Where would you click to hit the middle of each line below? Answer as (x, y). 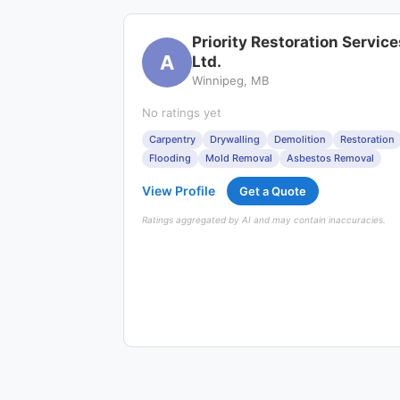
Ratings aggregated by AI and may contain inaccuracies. (264, 220)
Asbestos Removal (330, 158)
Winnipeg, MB (230, 80)
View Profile (179, 191)
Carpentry (172, 139)
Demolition (300, 139)
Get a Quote (273, 191)
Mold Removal (239, 158)
